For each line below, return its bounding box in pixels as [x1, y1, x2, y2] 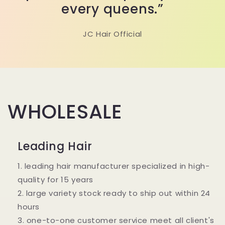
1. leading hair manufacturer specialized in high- [18, 160, 210, 171]
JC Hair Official [83, 28, 142, 39]
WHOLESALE [8, 97, 123, 126]
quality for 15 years [18, 174, 93, 185]
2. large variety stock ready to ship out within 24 [18, 187, 211, 198]
